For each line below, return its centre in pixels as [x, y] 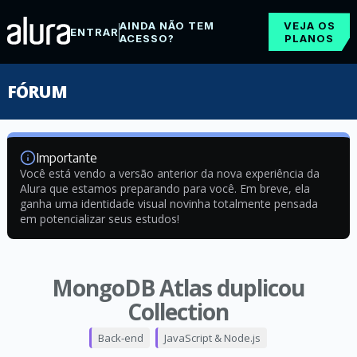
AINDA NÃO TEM [167, 25]
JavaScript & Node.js [213, 338]
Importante [66, 158]
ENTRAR [94, 32]
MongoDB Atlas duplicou [178, 288]
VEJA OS [309, 25]
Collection [178, 312]
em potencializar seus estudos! [99, 219]
